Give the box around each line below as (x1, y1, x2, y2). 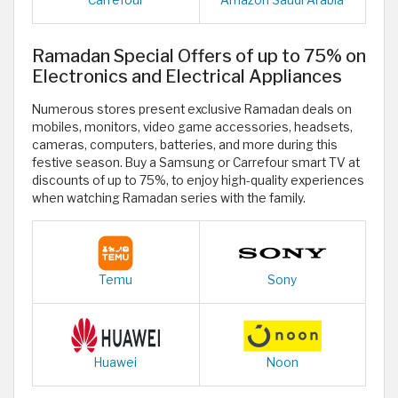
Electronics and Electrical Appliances (32, 66, 342, 88)
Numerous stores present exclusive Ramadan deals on (32, 102, 352, 117)
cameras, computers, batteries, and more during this (32, 138, 338, 153)
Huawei (94, 355, 138, 370)
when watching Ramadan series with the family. (32, 191, 306, 206)
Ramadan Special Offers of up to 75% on (32, 45, 366, 68)
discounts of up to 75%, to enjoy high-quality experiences (32, 173, 364, 188)
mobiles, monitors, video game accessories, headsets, (32, 120, 353, 135)
